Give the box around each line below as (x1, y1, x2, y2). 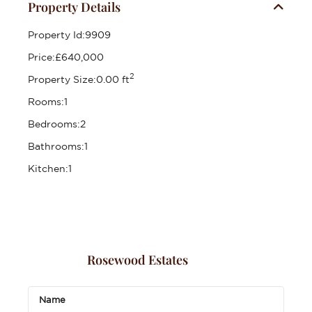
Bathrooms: (28, 140, 84, 152)
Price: (28, 51, 55, 63)
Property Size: (28, 73, 96, 85)
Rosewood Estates (87, 251, 188, 268)
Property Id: (28, 29, 85, 40)
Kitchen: (28, 162, 68, 174)
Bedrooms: (28, 118, 80, 130)
